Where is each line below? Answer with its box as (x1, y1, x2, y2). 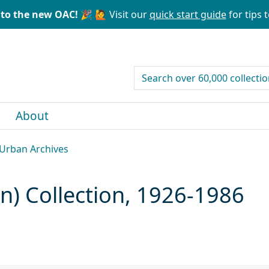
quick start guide (149, 8, 226, 21)
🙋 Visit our (92, 8, 150, 21)
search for (134, 66, 181, 80)
